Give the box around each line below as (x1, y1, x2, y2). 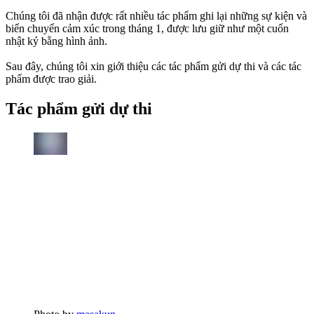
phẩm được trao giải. (6, 73, 97, 86)
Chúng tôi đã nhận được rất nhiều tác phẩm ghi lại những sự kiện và (6, 10, 307, 22)
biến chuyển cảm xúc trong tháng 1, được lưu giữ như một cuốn (6, 22, 289, 35)
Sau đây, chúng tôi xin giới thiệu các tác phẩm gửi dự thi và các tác (6, 60, 301, 73)
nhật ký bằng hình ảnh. (6, 35, 107, 48)
